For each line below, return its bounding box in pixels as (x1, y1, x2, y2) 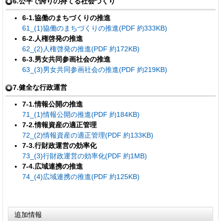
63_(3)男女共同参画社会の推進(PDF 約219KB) (22, 65, 167, 74)
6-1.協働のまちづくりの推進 (22, 13, 110, 22)
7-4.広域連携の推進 (22, 162, 83, 170)
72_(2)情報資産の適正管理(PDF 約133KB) (22, 131, 153, 139)
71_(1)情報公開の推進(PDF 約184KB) (22, 110, 140, 118)
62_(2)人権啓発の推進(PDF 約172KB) (22, 44, 140, 53)
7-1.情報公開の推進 (22, 100, 83, 108)
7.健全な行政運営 (13, 83, 67, 91)
